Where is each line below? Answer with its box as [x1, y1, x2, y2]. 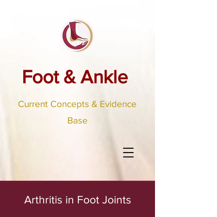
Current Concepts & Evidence [18, 99, 137, 109]
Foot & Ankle [22, 66, 128, 87]
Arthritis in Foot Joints [24, 194, 131, 205]
